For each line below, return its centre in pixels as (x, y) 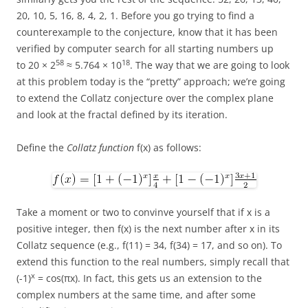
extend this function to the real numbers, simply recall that (153, 262)
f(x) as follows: (168, 148)
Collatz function (100, 148)
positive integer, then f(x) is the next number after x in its (148, 229)
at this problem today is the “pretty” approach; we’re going (151, 82)
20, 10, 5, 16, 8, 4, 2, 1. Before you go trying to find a (135, 16)
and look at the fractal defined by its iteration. (122, 115)
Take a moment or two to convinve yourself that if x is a (143, 212)
